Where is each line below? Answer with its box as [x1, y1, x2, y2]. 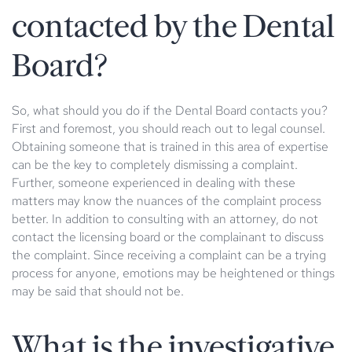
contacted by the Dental [12, 10, 335, 42]
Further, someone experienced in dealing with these [12, 174, 295, 191]
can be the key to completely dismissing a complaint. [12, 156, 298, 173]
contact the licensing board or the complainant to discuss [12, 228, 324, 245]
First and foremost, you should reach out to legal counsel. [12, 119, 325, 137]
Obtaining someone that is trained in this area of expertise [12, 137, 328, 155]
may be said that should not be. [12, 282, 184, 299]
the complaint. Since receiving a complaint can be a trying [12, 246, 326, 263]
